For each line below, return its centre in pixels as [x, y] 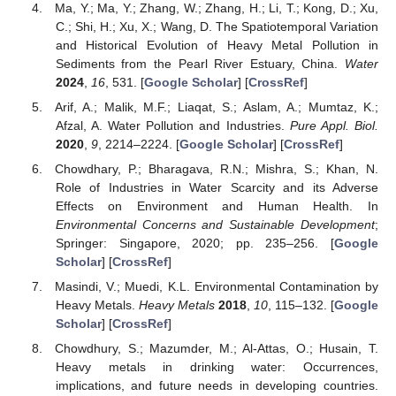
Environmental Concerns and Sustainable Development [215, 224]
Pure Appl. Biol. [334, 125]
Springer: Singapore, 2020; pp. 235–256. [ [194, 243]
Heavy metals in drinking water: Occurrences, [217, 367]
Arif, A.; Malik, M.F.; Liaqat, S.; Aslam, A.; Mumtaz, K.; [217, 107]
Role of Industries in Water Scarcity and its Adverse [217, 187]
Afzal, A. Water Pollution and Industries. [172, 125]
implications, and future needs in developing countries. [217, 385]
